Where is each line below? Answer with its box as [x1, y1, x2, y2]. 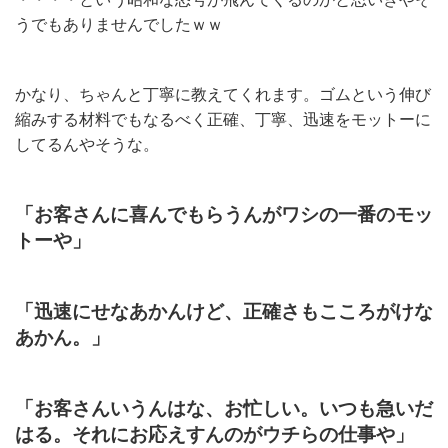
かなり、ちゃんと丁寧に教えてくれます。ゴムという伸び [15, 86, 431, 103]
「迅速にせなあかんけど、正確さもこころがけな [15, 301, 433, 322]
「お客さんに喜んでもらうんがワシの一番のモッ [15, 204, 433, 225]
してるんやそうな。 [15, 136, 159, 153]
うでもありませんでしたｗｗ [15, 16, 223, 33]
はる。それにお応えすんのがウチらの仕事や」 [15, 424, 414, 445]
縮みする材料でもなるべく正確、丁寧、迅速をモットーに [15, 111, 431, 128]
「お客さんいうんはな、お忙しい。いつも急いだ [15, 398, 433, 419]
